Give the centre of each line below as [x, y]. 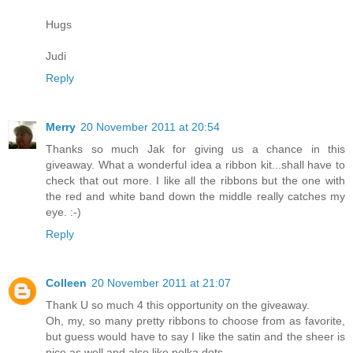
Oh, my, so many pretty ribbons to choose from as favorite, [195, 320]
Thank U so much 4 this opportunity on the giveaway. [178, 305]
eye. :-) [63, 212]
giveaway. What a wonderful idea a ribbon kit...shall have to [195, 164]
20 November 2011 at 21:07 [161, 282]
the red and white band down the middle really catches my [195, 196]
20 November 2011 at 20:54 [150, 126]
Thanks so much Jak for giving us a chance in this [195, 149]
